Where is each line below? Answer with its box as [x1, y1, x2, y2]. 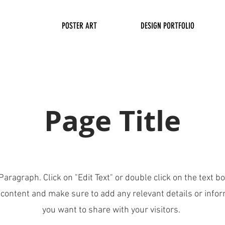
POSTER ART [62, 21, 97, 31]
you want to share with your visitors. [42, 205, 182, 215]
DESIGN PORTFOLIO [140, 21, 194, 31]
